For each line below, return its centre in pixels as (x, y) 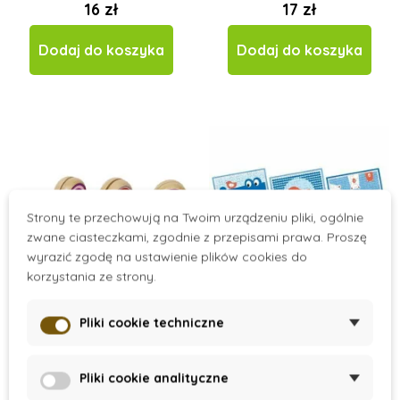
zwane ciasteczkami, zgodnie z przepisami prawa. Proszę (197, 237)
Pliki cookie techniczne (152, 323)
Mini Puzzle (299, 354)
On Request (299, 318)
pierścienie (101, 372)
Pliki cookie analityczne (154, 378)
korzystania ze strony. (92, 276)
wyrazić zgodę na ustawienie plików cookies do (167, 257)
